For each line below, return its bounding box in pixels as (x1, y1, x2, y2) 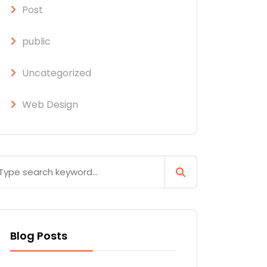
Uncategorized (22, 66, 91, 80)
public (22, 35, 51, 48)
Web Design (22, 98, 78, 111)
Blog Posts (10, 228, 67, 243)
